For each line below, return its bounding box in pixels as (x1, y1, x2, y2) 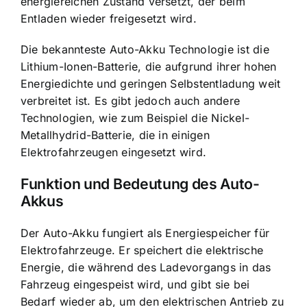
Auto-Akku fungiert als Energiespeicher (42, 225, 251, 240)
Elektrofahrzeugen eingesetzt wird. (21, 145, 207, 160)
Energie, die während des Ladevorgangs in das (21, 260, 271, 274)
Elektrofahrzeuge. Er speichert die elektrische (21, 243, 264, 257)
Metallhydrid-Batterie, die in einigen (21, 128, 210, 143)
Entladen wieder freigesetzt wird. (21, 12, 197, 26)
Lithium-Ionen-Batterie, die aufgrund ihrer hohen (21, 60, 277, 74)
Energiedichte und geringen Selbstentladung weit (21, 77, 281, 91)
